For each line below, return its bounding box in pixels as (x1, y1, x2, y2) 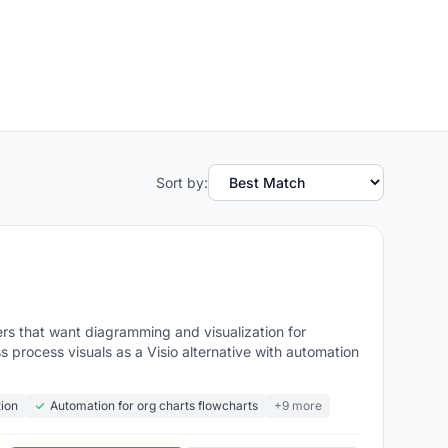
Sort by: (156, 173, 208, 191)
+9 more (274, 398, 322, 413)
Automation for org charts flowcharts (50, 398, 258, 413)
